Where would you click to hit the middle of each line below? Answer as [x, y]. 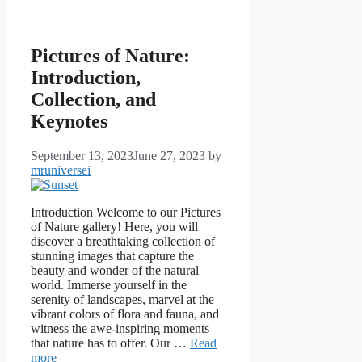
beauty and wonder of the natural [115, 271]
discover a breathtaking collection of [123, 242]
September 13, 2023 [82, 156]
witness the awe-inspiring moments [120, 329]
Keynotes [69, 122]
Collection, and [93, 100]
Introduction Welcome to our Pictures [126, 213]
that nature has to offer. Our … [110, 343]
